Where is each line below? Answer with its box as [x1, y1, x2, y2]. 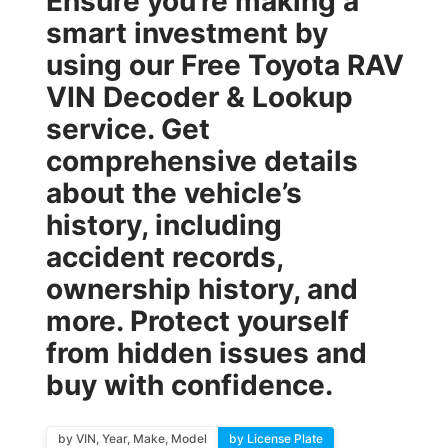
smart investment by [45, 16, 328, 50]
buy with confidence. [45, 368, 333, 402]
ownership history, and [45, 272, 358, 306]
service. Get [45, 112, 210, 146]
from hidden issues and [45, 336, 367, 370]
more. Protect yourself [45, 304, 349, 338]
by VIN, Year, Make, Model [57, 431, 207, 446]
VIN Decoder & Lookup [45, 80, 353, 114]
